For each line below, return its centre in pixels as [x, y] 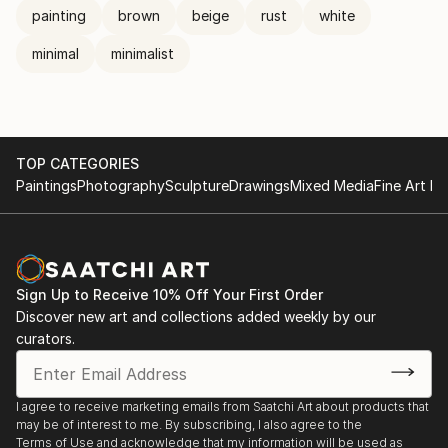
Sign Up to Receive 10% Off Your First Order [169, 294]
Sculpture [197, 185]
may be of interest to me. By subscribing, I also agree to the [189, 424]
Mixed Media [332, 185]
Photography [121, 185]
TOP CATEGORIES [77, 163]
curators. [45, 338]
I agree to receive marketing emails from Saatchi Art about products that [222, 406]
